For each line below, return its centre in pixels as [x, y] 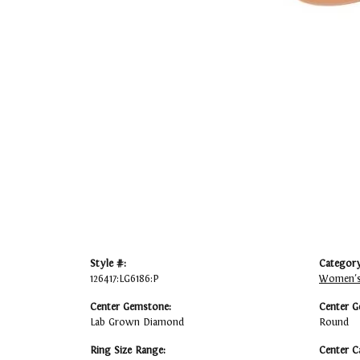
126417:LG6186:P [125, 279]
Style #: [108, 264]
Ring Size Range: [128, 351]
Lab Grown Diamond [137, 323]
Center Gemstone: [131, 307]
